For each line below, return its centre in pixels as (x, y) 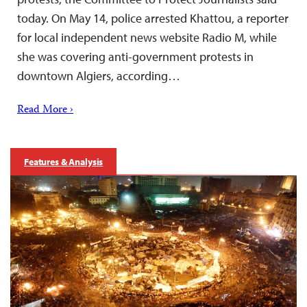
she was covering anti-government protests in (135, 56)
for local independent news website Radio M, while (147, 37)
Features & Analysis (64, 161)
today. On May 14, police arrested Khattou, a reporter (153, 18)
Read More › (45, 110)
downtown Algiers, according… (99, 75)
